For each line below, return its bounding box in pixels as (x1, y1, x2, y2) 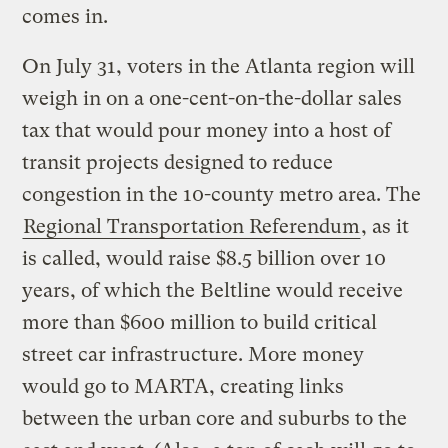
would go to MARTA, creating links (22, 374, 345, 398)
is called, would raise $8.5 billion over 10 (22, 246, 387, 270)
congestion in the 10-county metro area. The (22, 182, 422, 206)
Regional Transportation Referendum (23, 214, 361, 238)
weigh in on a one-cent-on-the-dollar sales (22, 86, 403, 110)
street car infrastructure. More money (22, 342, 365, 366)
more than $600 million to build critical (22, 310, 378, 334)
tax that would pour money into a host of (22, 118, 392, 142)
